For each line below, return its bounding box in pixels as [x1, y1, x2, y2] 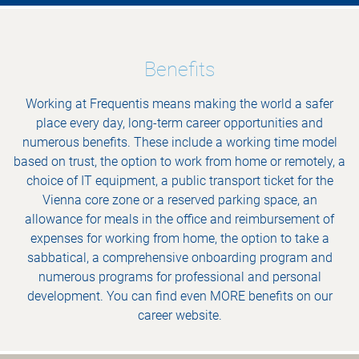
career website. [137, 307, 222, 323]
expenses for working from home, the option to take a [30, 230, 329, 246]
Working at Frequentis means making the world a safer [26, 95, 333, 111]
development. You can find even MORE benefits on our [26, 288, 333, 304]
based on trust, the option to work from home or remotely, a [14, 153, 345, 169]
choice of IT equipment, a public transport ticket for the [26, 172, 333, 188]
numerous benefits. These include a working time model [22, 134, 337, 150]
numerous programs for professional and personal [38, 268, 321, 284]
